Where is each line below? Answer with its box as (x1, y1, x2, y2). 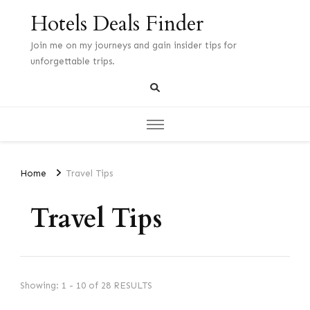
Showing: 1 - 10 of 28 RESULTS (20, 280, 152, 291)
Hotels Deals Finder (30, 10, 203, 38)
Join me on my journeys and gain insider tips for (30, 40, 237, 51)
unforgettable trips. (30, 56, 115, 66)
